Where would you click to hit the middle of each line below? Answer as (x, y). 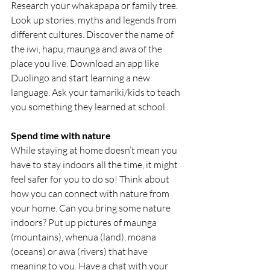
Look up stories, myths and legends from (95, 20)
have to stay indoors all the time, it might (95, 165)
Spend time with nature (61, 135)
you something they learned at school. (89, 107)
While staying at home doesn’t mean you (95, 150)
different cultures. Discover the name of (93, 34)
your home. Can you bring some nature (92, 208)
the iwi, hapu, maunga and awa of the (87, 49)
